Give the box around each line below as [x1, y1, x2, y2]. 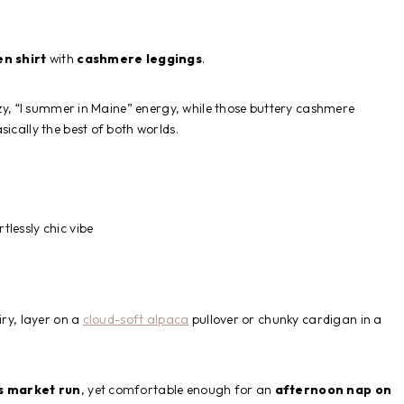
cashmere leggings [77, 50, 203, 67]
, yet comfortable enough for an [80, 381, 275, 398]
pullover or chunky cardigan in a [188, 310, 382, 327]
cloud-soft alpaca [82, 310, 189, 327]
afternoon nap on [274, 381, 392, 398]
